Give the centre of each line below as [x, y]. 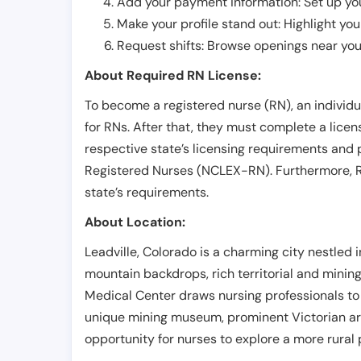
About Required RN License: [173, 76]
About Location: [135, 222]
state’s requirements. [147, 193]
